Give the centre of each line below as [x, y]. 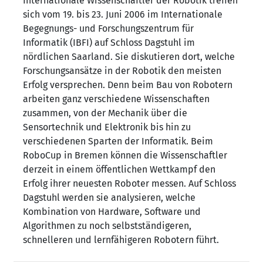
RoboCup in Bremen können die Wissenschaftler [125, 155]
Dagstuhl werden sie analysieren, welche [109, 198]
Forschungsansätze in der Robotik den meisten [122, 71]
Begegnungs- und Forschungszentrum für [108, 28]
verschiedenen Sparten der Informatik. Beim [118, 141]
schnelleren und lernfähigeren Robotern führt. [121, 240]
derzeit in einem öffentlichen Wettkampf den [119, 169]
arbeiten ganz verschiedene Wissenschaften [116, 99]
